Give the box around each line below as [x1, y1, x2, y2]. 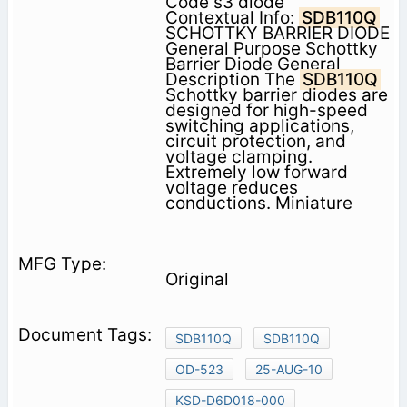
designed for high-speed [164, 99, 368, 121]
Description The [164, 68, 300, 90]
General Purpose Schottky [164, 37, 378, 59]
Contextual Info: [164, 6, 299, 28]
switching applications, [164, 114, 354, 136]
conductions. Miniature [164, 192, 352, 213]
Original [164, 268, 229, 290]
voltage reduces [164, 176, 298, 198]
